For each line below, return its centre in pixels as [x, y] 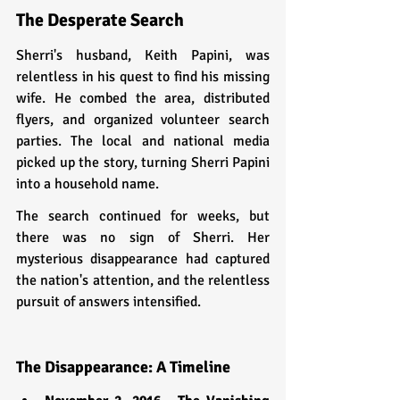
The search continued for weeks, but [143, 216]
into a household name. [87, 183]
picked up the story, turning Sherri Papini [143, 162]
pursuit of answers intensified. [108, 301]
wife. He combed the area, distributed [143, 98]
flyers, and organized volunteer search [143, 119]
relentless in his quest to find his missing [143, 76]
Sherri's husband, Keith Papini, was [143, 55]
